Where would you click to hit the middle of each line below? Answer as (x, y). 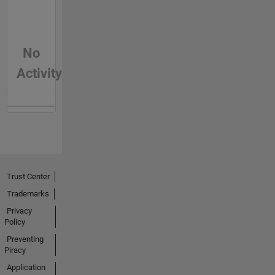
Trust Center (28, 176)
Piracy (15, 250)
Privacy (19, 211)
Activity (39, 73)
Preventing (25, 239)
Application (26, 267)
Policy (14, 222)
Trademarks (28, 193)
